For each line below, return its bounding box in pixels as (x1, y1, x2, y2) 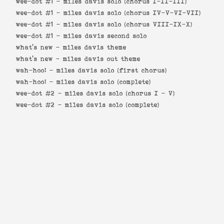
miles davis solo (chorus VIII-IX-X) (63, 20, 192, 28)
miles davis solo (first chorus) (56, 66, 167, 74)
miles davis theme (63, 43, 126, 51)
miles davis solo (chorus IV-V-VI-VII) (63, 9, 201, 17)
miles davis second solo (63, 32, 147, 40)
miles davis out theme (63, 55, 140, 63)
